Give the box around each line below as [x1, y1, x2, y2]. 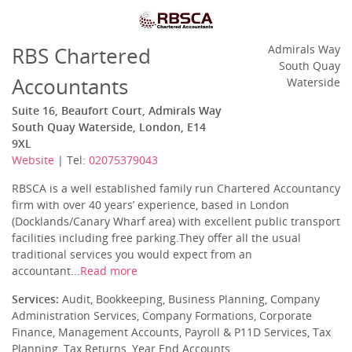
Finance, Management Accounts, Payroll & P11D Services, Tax [12, 324, 331, 339]
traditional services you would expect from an [12, 247, 252, 262]
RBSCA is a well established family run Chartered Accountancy [12, 181, 340, 196]
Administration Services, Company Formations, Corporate [12, 308, 312, 323]
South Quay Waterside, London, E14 [12, 119, 206, 134]
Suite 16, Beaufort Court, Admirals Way [12, 103, 222, 118]
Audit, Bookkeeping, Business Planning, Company [59, 291, 320, 306]
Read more [80, 263, 137, 278]
